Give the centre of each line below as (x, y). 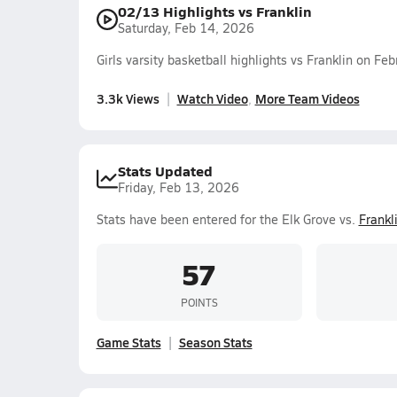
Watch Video (212, 98)
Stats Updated (165, 171)
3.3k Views (128, 98)
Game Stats (128, 342)
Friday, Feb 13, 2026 (178, 187)
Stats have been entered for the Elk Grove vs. (227, 219)
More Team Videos (307, 98)
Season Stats (215, 342)
